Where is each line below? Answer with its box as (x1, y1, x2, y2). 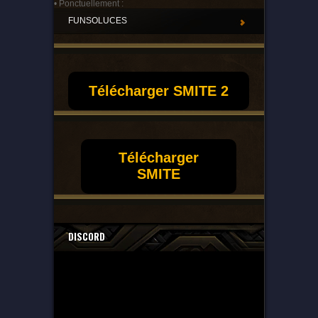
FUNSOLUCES (67, 16, 127, 26)
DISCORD (67, 229, 105, 243)
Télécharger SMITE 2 (89, 82, 229, 99)
